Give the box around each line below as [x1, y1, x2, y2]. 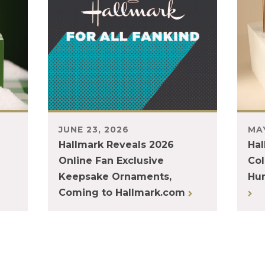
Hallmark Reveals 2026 [59, 139, 174, 151]
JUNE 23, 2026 [59, 124, 130, 135]
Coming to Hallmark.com [59, 187, 189, 199]
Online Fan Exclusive [59, 155, 164, 167]
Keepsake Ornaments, [59, 171, 172, 183]
